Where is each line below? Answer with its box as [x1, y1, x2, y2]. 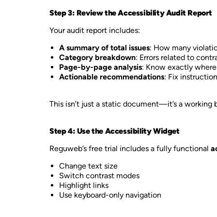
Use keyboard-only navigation [59, 190, 161, 200]
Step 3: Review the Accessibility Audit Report [49, 8, 212, 17]
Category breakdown [59, 53, 136, 62]
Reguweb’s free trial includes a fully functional [49, 144, 211, 153]
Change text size [59, 161, 118, 170]
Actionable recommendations [59, 72, 164, 81]
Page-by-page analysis [59, 62, 142, 72]
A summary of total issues [59, 43, 150, 52]
